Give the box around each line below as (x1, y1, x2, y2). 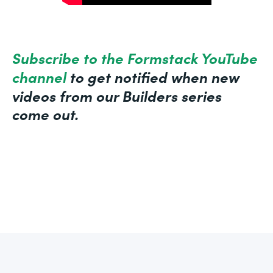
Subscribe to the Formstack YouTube (12, 47, 258, 68)
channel (12, 66, 66, 87)
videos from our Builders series (12, 85, 222, 105)
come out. (12, 103, 79, 124)
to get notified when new (66, 66, 239, 87)
